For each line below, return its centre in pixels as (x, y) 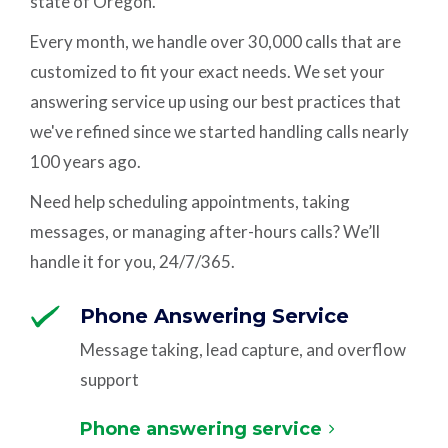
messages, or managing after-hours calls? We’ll (205, 231)
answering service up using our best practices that (216, 101)
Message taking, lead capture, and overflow (243, 349)
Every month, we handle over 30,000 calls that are (216, 41)
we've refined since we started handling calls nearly (220, 131)
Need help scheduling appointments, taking (190, 201)
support (110, 379)
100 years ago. (86, 161)
